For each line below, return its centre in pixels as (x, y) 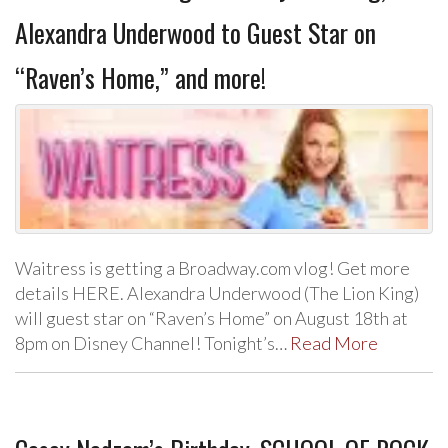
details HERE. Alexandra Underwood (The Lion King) (217, 293)
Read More (334, 343)
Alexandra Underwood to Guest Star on (195, 33)
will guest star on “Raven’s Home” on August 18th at (211, 318)
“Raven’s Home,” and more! (140, 78)
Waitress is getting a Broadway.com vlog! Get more (212, 268)
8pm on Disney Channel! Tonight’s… (152, 343)
